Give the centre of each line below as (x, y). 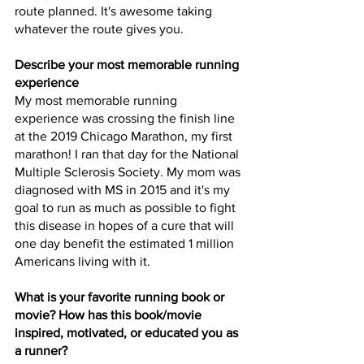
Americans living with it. (84, 261)
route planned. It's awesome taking (115, 11)
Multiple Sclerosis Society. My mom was (129, 171)
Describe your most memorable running (128, 64)
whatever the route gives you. (101, 28)
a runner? (41, 350)
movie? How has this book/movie (110, 314)
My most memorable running (97, 100)
